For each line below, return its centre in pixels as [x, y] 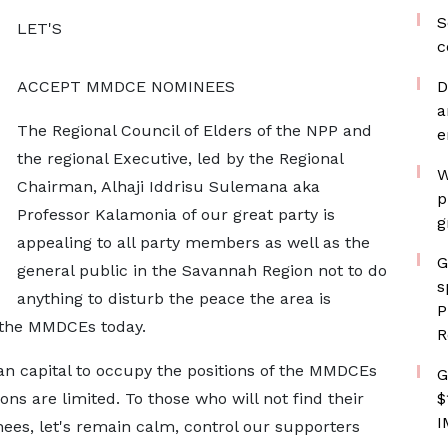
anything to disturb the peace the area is [173, 298]
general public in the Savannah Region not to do [201, 270]
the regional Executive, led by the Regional [179, 158]
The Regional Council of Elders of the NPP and [194, 130]
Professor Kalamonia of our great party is [175, 214]
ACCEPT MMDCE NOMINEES [125, 86]
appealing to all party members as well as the [193, 242]
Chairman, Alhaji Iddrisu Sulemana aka [168, 186]
